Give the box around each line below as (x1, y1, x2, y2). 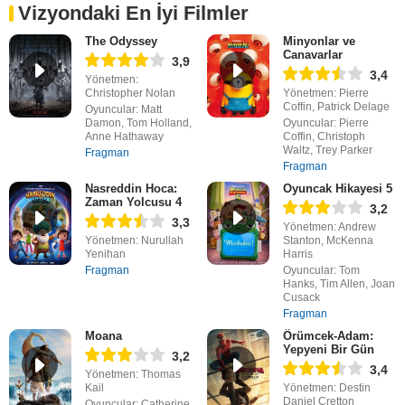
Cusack (282, 291, 320, 305)
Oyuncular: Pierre (282, 117, 369, 130)
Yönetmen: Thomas (84, 368, 181, 381)
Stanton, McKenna (282, 234, 373, 248)
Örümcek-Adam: (282, 329, 373, 344)
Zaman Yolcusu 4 (84, 195, 182, 210)
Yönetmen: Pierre (282, 87, 369, 100)
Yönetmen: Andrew (282, 221, 376, 234)
